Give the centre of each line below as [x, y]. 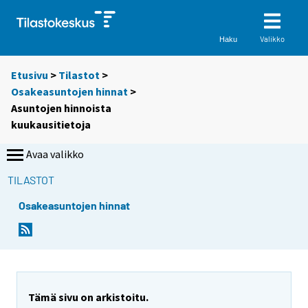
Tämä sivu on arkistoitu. [88, 297]
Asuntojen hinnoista [61, 108]
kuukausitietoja [51, 125]
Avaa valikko [55, 154]
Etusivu [30, 75]
